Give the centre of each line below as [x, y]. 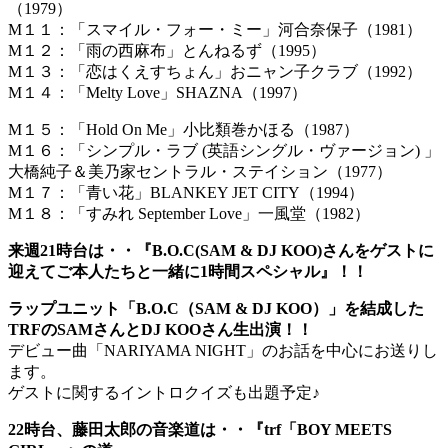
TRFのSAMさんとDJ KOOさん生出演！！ [160, 330]
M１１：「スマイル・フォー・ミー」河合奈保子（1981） [215, 30]
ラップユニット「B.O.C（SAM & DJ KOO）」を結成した [216, 309]
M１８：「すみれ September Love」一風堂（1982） [189, 214]
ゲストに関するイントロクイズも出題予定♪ [164, 393]
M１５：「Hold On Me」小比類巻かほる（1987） [183, 130]
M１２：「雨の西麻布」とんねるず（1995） [167, 51]
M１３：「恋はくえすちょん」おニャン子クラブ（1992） [215, 72]
